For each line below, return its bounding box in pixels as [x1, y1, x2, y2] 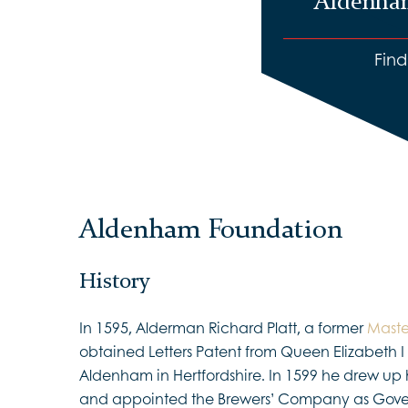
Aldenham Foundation [79, 211, 342, 244]
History [79, 267, 150, 293]
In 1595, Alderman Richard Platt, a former [79, 316, 367, 338]
